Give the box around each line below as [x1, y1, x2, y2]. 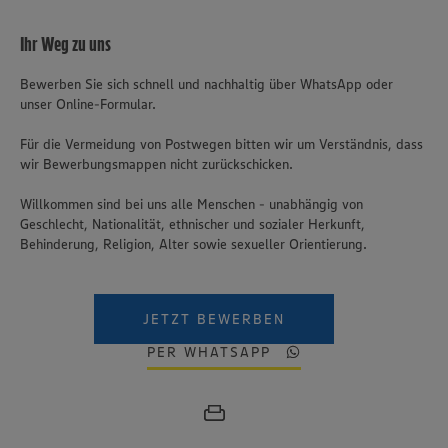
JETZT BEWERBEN [142, 310, 286, 328]
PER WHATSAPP [146, 343, 272, 361]
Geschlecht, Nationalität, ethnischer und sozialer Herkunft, [20, 215, 365, 233]
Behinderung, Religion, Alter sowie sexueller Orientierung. [20, 235, 367, 253]
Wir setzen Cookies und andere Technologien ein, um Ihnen [75, 398, 368, 414]
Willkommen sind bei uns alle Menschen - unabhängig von [20, 195, 363, 213]
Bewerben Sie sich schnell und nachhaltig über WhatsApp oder [20, 75, 393, 93]
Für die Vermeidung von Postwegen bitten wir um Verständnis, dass [20, 135, 423, 153]
